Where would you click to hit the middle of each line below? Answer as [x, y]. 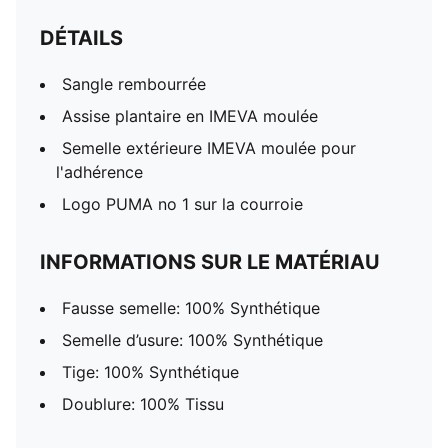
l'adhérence [99, 172]
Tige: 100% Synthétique [150, 372]
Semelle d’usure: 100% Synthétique [192, 340]
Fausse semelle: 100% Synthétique [191, 308]
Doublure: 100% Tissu [143, 404]
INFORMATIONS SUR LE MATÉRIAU [210, 262]
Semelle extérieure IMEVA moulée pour [209, 148]
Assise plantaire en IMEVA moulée [190, 116]
